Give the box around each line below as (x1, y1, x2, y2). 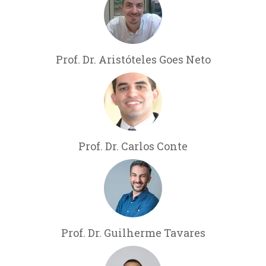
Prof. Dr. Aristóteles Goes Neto (55, 52, 211, 66)
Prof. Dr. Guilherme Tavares (61, 225, 205, 240)
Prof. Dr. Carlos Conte (78, 138, 188, 153)
